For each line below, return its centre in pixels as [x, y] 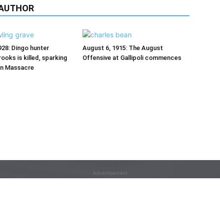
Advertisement [110, 173]
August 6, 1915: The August [123, 48]
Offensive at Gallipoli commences [132, 57]
